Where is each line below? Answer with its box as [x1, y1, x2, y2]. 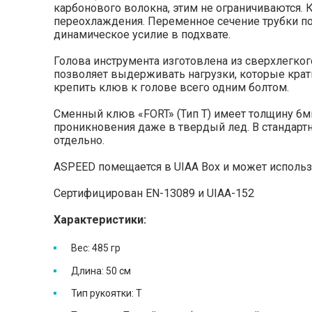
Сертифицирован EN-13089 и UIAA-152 [54, 187, 254, 201]
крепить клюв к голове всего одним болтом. [54, 81, 289, 95]
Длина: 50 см [71, 265, 131, 276]
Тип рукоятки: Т [71, 287, 142, 299]
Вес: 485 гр [71, 242, 123, 254]
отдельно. [54, 134, 104, 148]
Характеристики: [54, 213, 146, 227]
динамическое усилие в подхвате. [54, 28, 231, 42]
